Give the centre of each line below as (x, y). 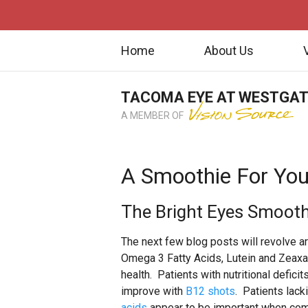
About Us (229, 50)
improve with (153, 291)
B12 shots (210, 291)
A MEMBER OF (153, 115)
